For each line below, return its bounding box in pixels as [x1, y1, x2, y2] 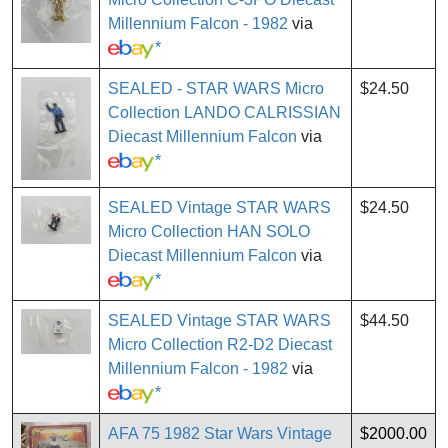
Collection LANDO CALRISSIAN [108, 104, 341, 122]
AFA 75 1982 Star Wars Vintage [108, 425, 332, 443]
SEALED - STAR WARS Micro [108, 80, 324, 98]
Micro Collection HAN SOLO [108, 223, 310, 241]
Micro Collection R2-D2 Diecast [108, 336, 332, 354]
